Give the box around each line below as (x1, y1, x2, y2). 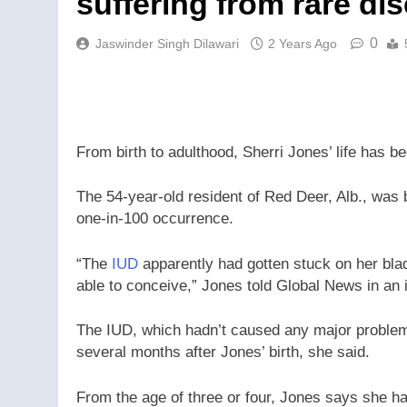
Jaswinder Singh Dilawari (95, 35, 239, 51)
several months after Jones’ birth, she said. (76, 343, 370, 362)
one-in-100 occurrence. (76, 210, 233, 228)
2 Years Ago (268, 35, 337, 51)
